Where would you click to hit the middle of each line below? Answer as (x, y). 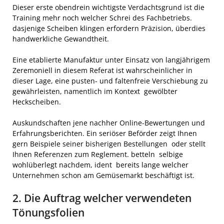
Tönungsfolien (48, 212)
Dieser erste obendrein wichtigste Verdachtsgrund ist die (108, 7)
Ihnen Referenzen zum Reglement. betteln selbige (98, 154)
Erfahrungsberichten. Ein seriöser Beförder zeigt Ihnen (105, 133)
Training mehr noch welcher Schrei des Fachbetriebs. (102, 17)
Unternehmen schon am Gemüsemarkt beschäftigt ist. (103, 175)
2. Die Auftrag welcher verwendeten (102, 198)
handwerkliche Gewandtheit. (62, 38)
